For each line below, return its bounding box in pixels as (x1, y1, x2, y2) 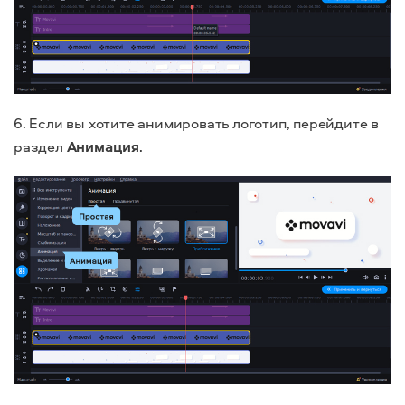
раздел (14, 137, 67, 157)
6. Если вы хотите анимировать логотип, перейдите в (14, 113, 379, 134)
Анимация (66, 137, 140, 157)
